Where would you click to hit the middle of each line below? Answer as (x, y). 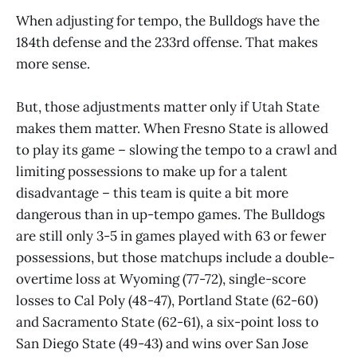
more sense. (53, 63)
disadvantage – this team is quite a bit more (152, 192)
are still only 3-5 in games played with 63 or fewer (171, 235)
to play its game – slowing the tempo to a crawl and (177, 149)
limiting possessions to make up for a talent (152, 171)
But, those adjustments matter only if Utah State (168, 106)
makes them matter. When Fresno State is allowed (172, 128)
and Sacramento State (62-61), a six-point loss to (167, 322)
